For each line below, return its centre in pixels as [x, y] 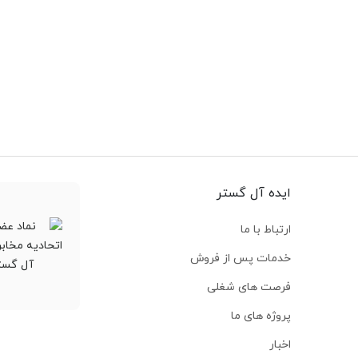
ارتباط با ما [265, 229]
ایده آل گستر [253, 193]
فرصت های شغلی [249, 287]
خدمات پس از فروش [240, 258]
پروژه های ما [261, 316]
